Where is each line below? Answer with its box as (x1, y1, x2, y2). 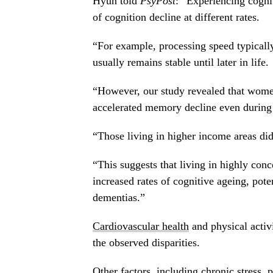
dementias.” (93, 191, 145, 204)
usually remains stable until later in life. (93, 56, 269, 69)
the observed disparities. (93, 236, 200, 249)
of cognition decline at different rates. (93, 11, 260, 24)
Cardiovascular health (93, 220, 189, 233)
